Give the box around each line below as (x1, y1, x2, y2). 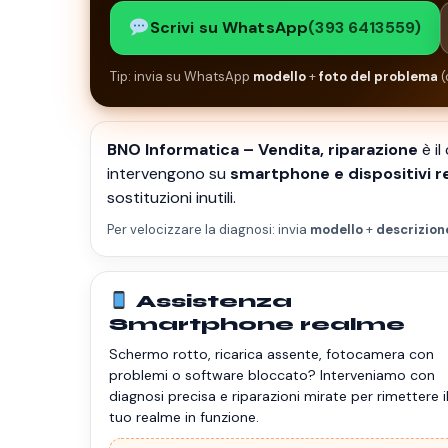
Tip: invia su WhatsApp (110, 68, 253, 86)
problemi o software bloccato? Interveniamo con (109, 366, 435, 385)
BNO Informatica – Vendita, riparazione (107, 139, 418, 161)
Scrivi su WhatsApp (149, 17, 309, 39)
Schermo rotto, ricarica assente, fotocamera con (109, 345, 434, 364)
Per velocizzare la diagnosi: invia (107, 221, 310, 239)
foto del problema (319, 68, 438, 86)
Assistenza (129, 290, 292, 313)
